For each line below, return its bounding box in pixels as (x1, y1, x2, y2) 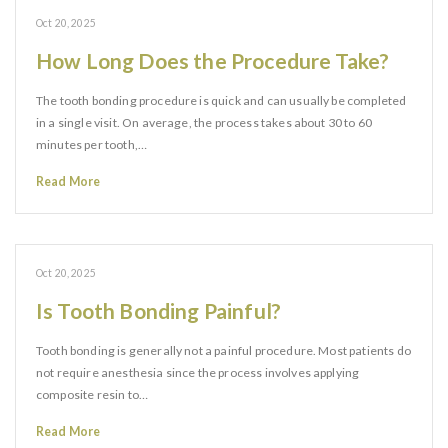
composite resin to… (36, 387, 149, 402)
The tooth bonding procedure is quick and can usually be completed (36, 93, 407, 108)
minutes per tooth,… (36, 137, 148, 152)
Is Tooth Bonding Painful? (36, 298, 281, 323)
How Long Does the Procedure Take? (36, 48, 390, 73)
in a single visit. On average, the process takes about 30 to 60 (36, 115, 373, 130)
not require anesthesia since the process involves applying (36, 365, 360, 380)
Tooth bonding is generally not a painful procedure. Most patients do (36, 343, 411, 358)
